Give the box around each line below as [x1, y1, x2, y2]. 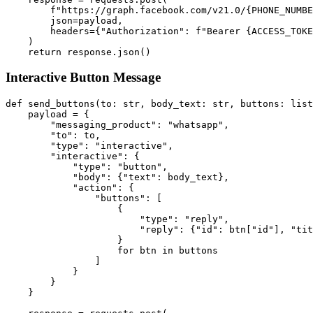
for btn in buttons [6, 245, 218, 256]
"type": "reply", [6, 214, 229, 225]
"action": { [6, 182, 134, 194]
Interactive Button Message [6, 70, 161, 85]
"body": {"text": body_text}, [6, 172, 229, 183]
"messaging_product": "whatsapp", [6, 119, 229, 131]
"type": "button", [6, 161, 168, 173]
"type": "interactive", [6, 140, 173, 152]
